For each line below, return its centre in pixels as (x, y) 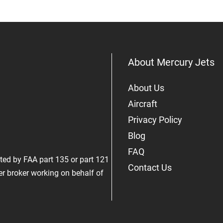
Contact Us (150, 168)
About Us (146, 88)
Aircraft (143, 104)
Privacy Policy (155, 120)
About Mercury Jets (171, 62)
